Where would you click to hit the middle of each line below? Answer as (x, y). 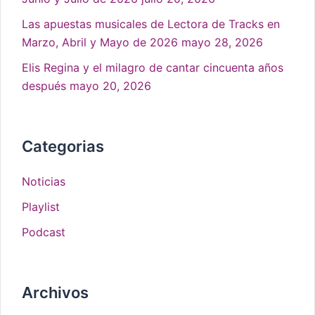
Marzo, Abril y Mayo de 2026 (100, 43)
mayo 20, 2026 (110, 86)
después (44, 86)
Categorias (63, 147)
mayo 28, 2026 (222, 43)
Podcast (44, 232)
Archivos (55, 293)
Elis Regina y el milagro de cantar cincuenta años (153, 68)
